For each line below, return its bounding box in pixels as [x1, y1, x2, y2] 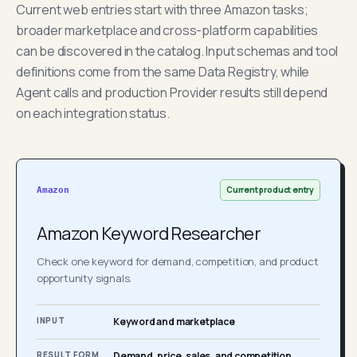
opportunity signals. [37, 271, 132, 285]
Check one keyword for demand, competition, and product [37, 254, 319, 269]
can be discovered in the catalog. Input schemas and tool [16, 42, 339, 60]
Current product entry [226, 184, 314, 195]
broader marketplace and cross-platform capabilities [16, 22, 319, 39]
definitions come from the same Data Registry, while [16, 63, 310, 80]
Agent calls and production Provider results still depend [16, 84, 328, 101]
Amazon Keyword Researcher [37, 222, 261, 245]
